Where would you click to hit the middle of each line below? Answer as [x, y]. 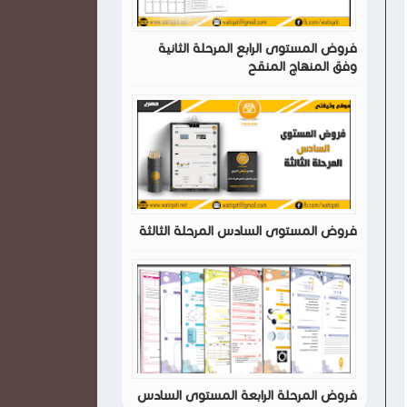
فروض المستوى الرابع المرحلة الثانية [257, 49]
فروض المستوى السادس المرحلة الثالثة [248, 231]
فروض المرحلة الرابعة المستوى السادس [247, 396]
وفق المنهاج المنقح [302, 67]
